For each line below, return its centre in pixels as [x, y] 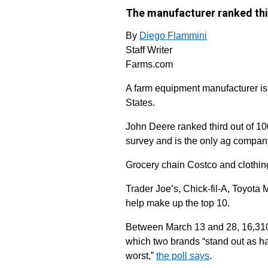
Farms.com [149, 64]
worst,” [141, 256]
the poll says [183, 256]
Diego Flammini [173, 36]
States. [140, 103]
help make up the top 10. [178, 203]
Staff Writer [149, 50]
